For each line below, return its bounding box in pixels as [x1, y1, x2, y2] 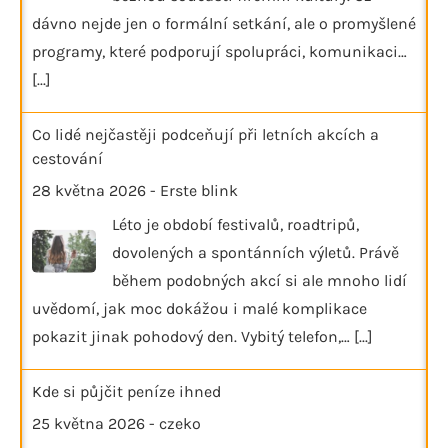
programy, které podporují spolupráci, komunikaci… [32, 41, 407, 61]
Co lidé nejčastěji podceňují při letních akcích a [32, 124, 379, 144]
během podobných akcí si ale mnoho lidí [112, 270, 407, 290]
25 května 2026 [32, 413, 145, 433]
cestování [32, 148, 103, 168]
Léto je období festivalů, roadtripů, [112, 214, 359, 234]
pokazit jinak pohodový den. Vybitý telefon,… [32, 326, 354, 346]
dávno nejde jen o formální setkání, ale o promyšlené [32, 13, 416, 33]
